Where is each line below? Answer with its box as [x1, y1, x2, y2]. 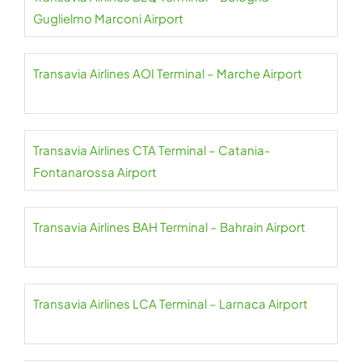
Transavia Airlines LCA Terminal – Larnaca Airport [33, 296, 308, 312]
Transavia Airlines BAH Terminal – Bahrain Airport [33, 219, 305, 235]
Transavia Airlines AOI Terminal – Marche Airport [33, 65, 302, 82]
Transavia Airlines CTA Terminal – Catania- [33, 142, 270, 158]
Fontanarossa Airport [33, 164, 157, 180]
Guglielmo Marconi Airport [33, 11, 183, 27]
